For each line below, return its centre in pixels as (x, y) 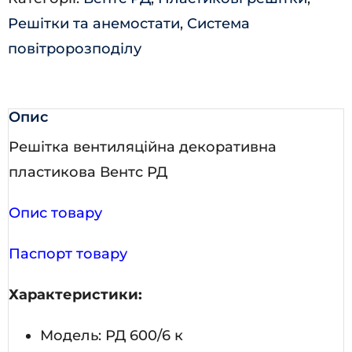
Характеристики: (75, 294)
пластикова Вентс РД (88, 172)
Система (218, 23)
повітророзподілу (75, 48)
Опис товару (55, 213)
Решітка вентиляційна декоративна (143, 147)
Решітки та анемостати (94, 23)
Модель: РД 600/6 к (112, 335)
